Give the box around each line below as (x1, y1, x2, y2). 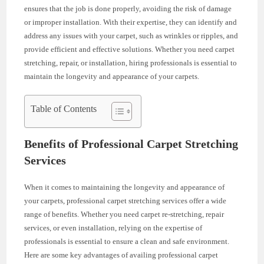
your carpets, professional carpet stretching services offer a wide (24, 196, 227, 205)
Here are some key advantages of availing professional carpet (24, 250, 219, 259)
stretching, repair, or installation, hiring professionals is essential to (24, 58, 237, 67)
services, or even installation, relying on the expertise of (24, 223, 203, 232)
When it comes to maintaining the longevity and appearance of (24, 183, 225, 192)
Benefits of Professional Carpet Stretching (24, 137, 239, 150)
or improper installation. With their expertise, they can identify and (24, 18, 237, 27)
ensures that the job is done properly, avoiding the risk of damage (24, 4, 232, 13)
